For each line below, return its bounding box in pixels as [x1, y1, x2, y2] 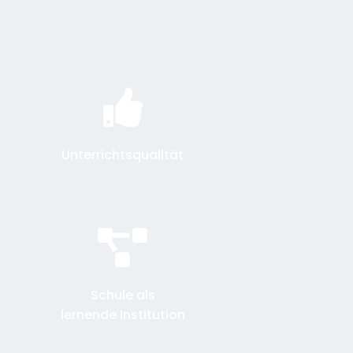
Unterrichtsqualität [61, 145, 184, 164]
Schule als [90, 285, 155, 304]
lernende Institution [60, 305, 185, 324]
